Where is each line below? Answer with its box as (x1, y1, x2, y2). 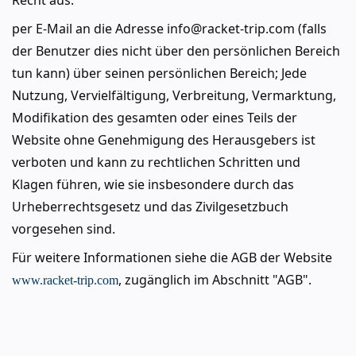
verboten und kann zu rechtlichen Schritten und (12, 153, 300, 171)
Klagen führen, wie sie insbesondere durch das (12, 176, 294, 193)
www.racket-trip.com (12, 273, 118, 287)
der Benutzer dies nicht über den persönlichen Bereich (12, 42, 340, 60)
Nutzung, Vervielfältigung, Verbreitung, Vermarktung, (12, 87, 336, 104)
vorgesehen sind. (12, 220, 115, 238)
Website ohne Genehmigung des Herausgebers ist (12, 131, 315, 149)
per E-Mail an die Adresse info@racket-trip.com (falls (12, 20, 327, 37)
